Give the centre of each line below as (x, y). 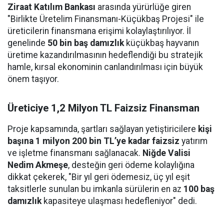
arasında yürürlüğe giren (143, 7)
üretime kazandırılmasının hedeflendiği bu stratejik (105, 55)
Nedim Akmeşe (38, 165)
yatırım (193, 141)
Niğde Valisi (166, 153)
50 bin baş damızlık (86, 43)
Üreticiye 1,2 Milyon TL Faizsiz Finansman (103, 108)
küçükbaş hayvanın (161, 43)
